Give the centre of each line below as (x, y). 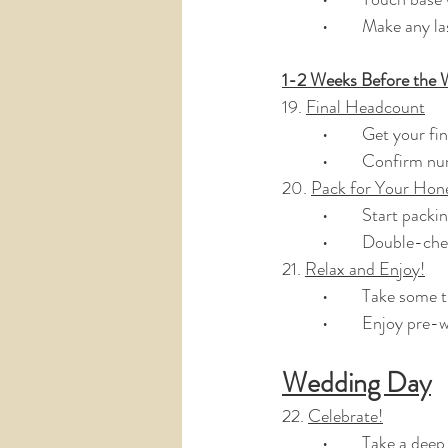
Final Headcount (365, 107)
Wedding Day (356, 383)
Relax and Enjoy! (365, 269)
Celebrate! (345, 416)
